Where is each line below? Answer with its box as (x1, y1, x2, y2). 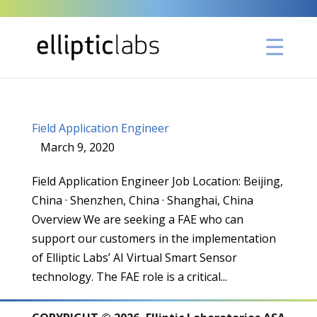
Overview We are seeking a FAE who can (31, 212, 243, 227)
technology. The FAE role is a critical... (31, 269, 227, 284)
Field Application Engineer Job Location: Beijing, (31, 173, 283, 189)
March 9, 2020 (40, 139, 115, 155)
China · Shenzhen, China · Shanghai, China (31, 192, 253, 208)
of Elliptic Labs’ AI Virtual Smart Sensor (31, 250, 237, 265)
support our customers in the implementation (31, 231, 276, 246)
